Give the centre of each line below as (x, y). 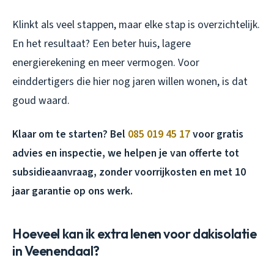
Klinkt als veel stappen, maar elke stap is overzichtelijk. (136, 24)
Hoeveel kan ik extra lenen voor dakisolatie (135, 233)
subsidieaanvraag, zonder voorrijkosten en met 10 (129, 172)
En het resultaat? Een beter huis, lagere (102, 43)
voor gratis (217, 134)
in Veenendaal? (56, 250)
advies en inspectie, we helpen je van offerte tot (126, 153)
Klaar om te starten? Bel (70, 134)
